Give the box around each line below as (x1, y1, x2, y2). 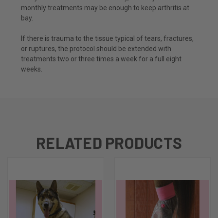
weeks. (21, 65, 42, 73)
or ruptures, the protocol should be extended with (21, 44, 171, 53)
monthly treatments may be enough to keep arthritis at (21, 3, 189, 12)
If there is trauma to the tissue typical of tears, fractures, (21, 34, 194, 42)
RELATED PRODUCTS (36, 133, 182, 152)
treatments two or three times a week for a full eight (21, 54, 182, 63)
